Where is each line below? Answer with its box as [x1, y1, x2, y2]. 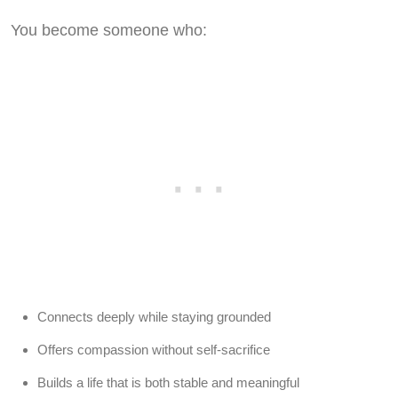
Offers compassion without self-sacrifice [37, 342, 270, 358]
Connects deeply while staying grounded [37, 309, 271, 325]
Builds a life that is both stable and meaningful [37, 375, 299, 391]
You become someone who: [11, 21, 207, 40]
